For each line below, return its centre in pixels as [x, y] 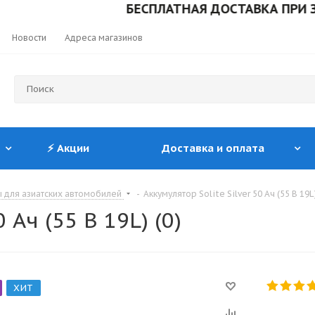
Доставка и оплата [213, 148]
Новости [29, 38]
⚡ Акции [68, 148]
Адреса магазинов [104, 38]
